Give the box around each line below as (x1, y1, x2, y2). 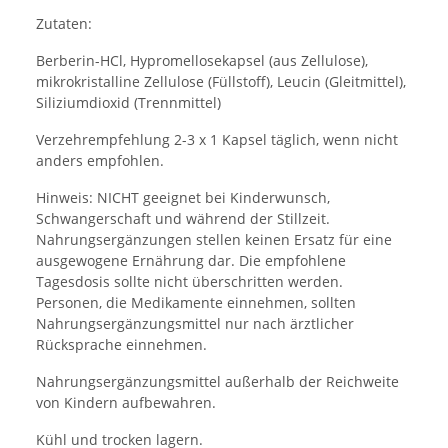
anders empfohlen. (36, 151, 164, 171)
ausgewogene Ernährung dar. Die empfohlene (36, 251, 346, 271)
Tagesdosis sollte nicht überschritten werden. (36, 272, 343, 292)
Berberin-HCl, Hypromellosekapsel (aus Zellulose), (36, 51, 368, 71)
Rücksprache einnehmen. (36, 335, 207, 355)
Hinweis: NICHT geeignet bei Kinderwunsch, (36, 188, 330, 208)
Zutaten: (36, 14, 92, 34)
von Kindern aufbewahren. (36, 393, 216, 413)
